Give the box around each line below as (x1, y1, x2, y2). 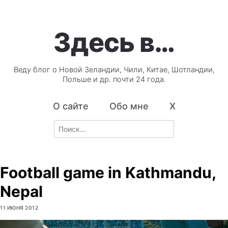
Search (53, 121, 77, 130)
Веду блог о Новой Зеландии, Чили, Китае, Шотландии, (13, 65, 215, 75)
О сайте (52, 101, 89, 112)
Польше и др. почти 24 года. (62, 75, 166, 84)
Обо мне (109, 101, 149, 112)
